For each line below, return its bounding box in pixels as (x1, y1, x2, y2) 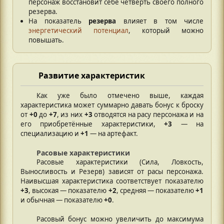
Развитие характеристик (38, 69, 145, 81)
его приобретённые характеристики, (20, 119, 164, 128)
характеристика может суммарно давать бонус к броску (20, 100, 203, 109)
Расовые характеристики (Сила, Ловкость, (36, 157, 203, 166)
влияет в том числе (116, 16, 203, 25)
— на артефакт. (88, 128, 138, 138)
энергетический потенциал (28, 25, 128, 35)
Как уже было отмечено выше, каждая (36, 90, 203, 100)
